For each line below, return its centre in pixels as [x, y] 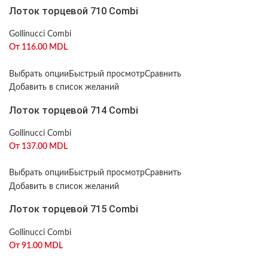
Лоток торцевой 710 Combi [74, 11]
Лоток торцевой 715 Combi [74, 209]
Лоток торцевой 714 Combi [74, 110]
